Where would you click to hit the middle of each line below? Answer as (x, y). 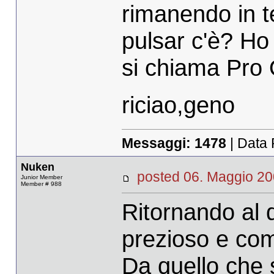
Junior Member (41, 177)
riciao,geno (178, 105)
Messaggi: (158, 143)
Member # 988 (41, 184)
